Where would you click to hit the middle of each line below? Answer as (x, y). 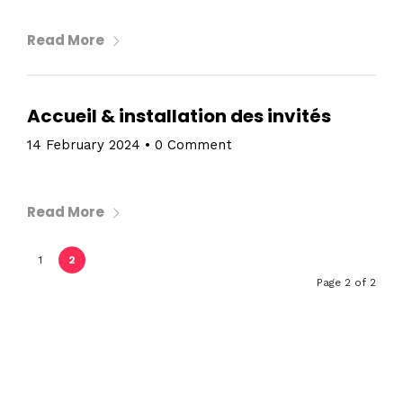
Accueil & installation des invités (179, 116)
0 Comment (193, 145)
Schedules (201, 374)
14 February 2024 (84, 145)
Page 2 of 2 (346, 282)
